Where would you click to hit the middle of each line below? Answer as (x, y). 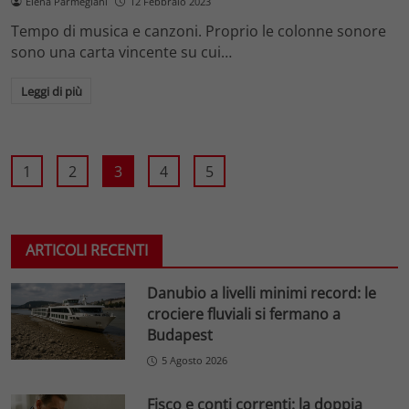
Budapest (180, 336)
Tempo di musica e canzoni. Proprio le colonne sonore (199, 31)
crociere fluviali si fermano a (244, 315)
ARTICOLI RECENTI (87, 251)
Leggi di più (51, 91)
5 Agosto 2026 (195, 361)
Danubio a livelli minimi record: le (262, 294)
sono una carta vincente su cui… (121, 52)
